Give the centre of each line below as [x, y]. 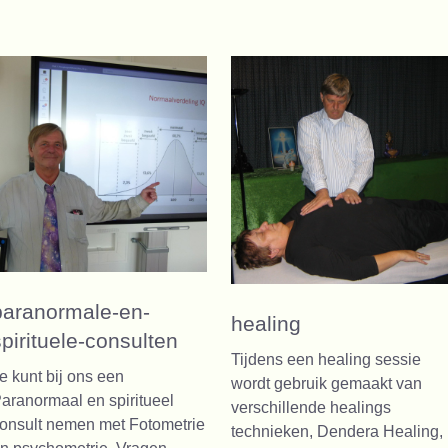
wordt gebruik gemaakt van [326, 384]
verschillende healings [311, 408]
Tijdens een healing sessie [326, 360]
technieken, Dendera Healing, [337, 432]
